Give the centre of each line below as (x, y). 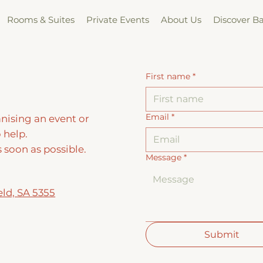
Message (163, 158)
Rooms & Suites (41, 19)
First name (168, 77)
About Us (181, 19)
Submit (222, 235)
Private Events (118, 19)
